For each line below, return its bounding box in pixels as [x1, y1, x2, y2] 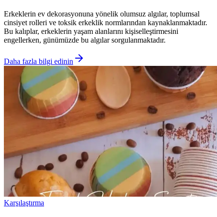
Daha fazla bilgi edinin [4, 57, 73, 66]
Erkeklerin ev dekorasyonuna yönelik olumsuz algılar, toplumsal [4, 10, 200, 18]
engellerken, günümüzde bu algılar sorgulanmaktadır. [4, 36, 166, 45]
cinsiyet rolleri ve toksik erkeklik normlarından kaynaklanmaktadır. [4, 18, 207, 27]
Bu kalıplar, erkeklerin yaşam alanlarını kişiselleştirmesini [4, 27, 178, 36]
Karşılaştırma [4, 199, 44, 207]
